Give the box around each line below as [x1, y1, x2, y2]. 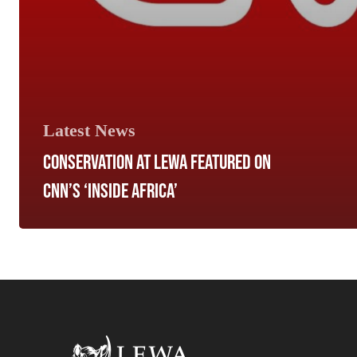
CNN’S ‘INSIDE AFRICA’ [43, 178, 178, 202]
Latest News [43, 120, 135, 140]
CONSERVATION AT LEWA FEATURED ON [43, 149, 271, 173]
